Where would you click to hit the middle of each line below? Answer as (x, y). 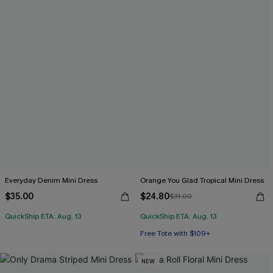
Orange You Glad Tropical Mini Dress (202, 180)
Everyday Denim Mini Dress (51, 180)
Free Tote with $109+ (175, 233)
